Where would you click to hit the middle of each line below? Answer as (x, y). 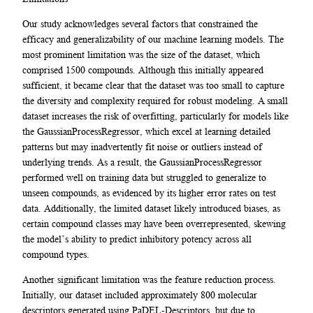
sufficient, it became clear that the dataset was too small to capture (153, 85)
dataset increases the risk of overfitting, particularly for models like (155, 116)
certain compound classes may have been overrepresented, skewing (154, 223)
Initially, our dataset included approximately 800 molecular (140, 295)
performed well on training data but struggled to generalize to (144, 177)
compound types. (56, 254)
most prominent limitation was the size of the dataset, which (141, 54)
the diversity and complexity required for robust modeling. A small (155, 100)
